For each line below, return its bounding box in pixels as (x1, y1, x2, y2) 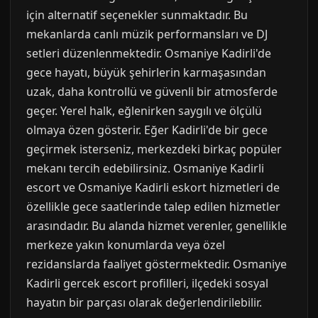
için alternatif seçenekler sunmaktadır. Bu (26, 7, 248, 23)
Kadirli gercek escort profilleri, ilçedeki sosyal (26, 275, 268, 291)
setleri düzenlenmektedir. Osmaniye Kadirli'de (26, 45, 271, 61)
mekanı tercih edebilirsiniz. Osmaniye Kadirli (26, 160, 264, 176)
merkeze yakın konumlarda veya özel (26, 237, 225, 253)
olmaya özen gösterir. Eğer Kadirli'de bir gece (26, 122, 268, 138)
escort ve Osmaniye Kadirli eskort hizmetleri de (26, 180, 280, 195)
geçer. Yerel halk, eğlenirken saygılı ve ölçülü (26, 103, 262, 119)
